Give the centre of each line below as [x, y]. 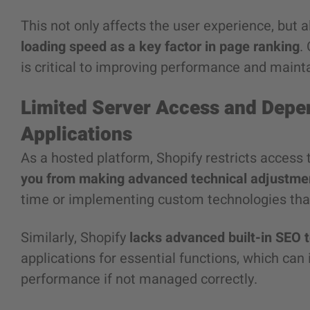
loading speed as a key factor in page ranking [160, 47]
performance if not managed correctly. [139, 279]
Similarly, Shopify [75, 238]
